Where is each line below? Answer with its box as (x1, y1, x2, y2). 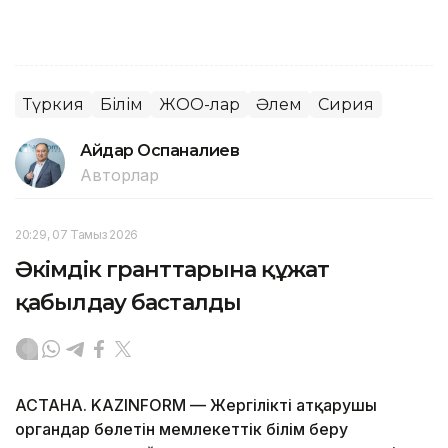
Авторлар (80, 165, 159, 186)
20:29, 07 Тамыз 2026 (15, 227, 138, 243)
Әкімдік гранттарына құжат (15, 256, 330, 284)
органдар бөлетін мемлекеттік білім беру (15, 419, 348, 440)
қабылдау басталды (15, 289, 242, 317)
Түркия (23, 95, 84, 115)
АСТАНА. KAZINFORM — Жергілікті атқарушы (15, 395, 377, 416)
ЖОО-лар (159, 95, 240, 115)
